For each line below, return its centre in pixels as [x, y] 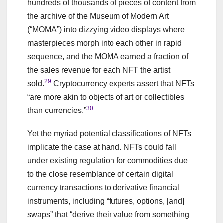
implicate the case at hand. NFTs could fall [102, 147]
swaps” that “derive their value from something [108, 215]
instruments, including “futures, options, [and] [106, 201]
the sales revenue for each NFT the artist [99, 70]
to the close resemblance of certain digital [100, 174]
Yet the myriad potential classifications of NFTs [109, 134]
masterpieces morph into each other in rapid [105, 43]
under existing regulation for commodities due [108, 161]
